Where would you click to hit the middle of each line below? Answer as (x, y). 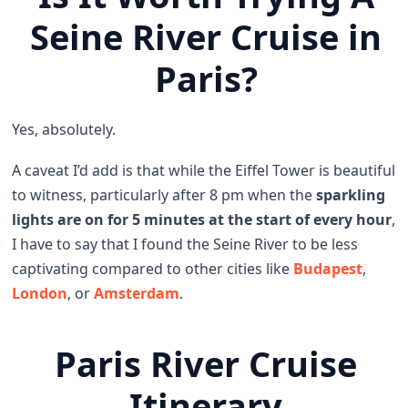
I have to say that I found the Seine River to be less (185, 245)
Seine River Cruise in (206, 37)
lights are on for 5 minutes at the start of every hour (202, 220)
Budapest (328, 269)
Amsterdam (137, 294)
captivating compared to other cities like (153, 269)
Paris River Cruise (206, 364)
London (40, 294)
